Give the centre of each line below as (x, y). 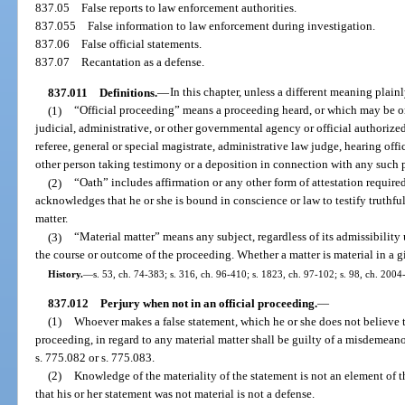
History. (65, 273)
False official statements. (142, 44)
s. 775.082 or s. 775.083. (95, 357)
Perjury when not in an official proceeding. (208, 303)
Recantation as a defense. (143, 62)
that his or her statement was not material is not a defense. (175, 393)
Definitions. (128, 92)
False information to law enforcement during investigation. (232, 26)
